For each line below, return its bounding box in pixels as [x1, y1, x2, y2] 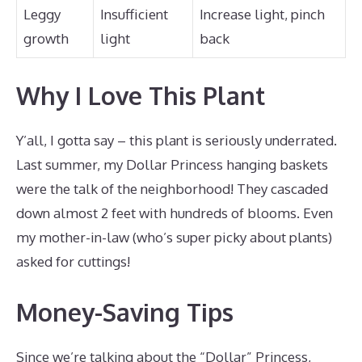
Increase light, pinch [200, 5, 325, 23]
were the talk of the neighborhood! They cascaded [16, 180, 328, 197]
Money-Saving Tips [16, 296, 234, 327]
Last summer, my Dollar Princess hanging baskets [16, 156, 328, 173]
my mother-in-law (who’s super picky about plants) [16, 229, 332, 246]
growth [23, 29, 69, 47]
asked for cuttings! [16, 253, 130, 270]
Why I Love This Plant [16, 80, 265, 111]
